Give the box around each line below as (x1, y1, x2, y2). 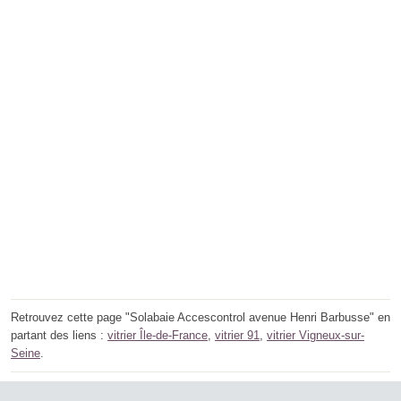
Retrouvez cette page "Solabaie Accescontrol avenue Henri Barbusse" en (11, 310, 390, 324)
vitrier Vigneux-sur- (267, 328, 364, 342)
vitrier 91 (215, 328, 260, 342)
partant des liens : (11, 328, 107, 342)
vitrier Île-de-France (107, 328, 208, 342)
